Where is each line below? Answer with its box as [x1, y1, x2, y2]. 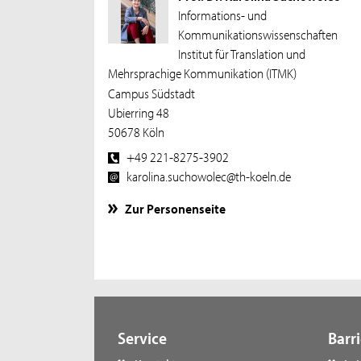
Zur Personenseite [125, 199, 226, 218]
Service [117, 326, 167, 348]
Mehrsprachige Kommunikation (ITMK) [108, 63, 297, 81]
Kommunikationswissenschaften [177, 24, 338, 43]
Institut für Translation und [177, 44, 305, 62]
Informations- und [177, 5, 267, 23]
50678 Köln [108, 122, 165, 140]
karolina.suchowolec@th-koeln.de [127, 167, 292, 185]
